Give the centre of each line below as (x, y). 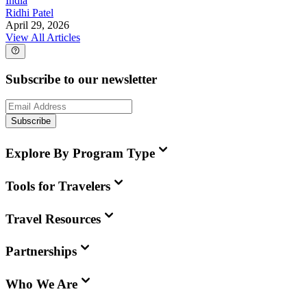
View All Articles (43, 37)
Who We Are (41, 284)
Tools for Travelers (58, 186)
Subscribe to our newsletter (81, 79)
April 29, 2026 (37, 25)
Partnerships (41, 251)
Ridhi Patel (29, 12)
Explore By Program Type (80, 153)
